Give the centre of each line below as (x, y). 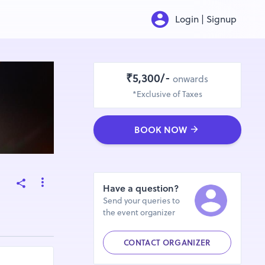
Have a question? (141, 189)
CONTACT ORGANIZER (167, 243)
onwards (191, 79)
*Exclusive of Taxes (167, 95)
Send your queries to (142, 201)
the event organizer (139, 213)
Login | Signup (206, 19)
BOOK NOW (161, 130)
